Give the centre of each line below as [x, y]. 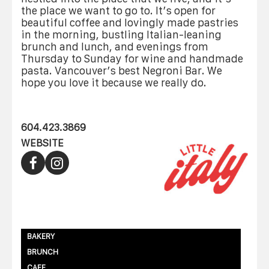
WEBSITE [42, 143]
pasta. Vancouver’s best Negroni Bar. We [122, 71]
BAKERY [41, 236]
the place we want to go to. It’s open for [118, 11]
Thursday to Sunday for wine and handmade [132, 59]
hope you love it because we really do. [114, 83]
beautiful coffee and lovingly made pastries [130, 23]
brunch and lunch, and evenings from [115, 47]
